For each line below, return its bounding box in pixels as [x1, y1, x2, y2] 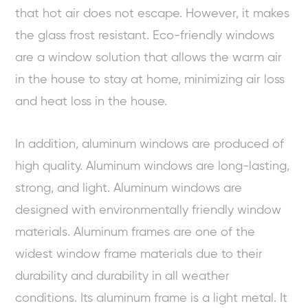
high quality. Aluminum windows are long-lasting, [15, 159, 290, 173]
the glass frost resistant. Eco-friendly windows [15, 29, 275, 42]
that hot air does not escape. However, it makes [15, 7, 290, 20]
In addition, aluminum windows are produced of [15, 137, 285, 151]
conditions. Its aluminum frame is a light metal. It [15, 291, 288, 305]
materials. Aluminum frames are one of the [15, 225, 256, 239]
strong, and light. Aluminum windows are [15, 181, 243, 195]
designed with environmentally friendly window [15, 203, 282, 217]
